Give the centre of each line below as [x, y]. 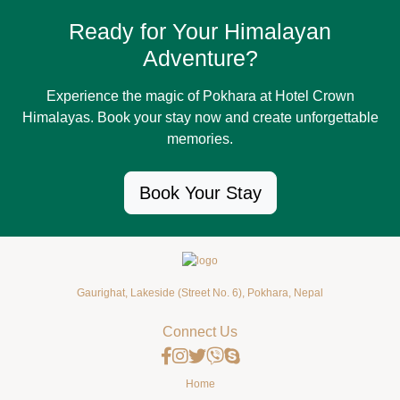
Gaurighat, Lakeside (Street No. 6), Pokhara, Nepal [200, 293]
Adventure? [200, 58]
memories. [200, 139]
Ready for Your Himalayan [200, 32]
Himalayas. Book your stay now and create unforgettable [200, 118]
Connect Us [200, 332]
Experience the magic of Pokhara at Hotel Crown [200, 96]
